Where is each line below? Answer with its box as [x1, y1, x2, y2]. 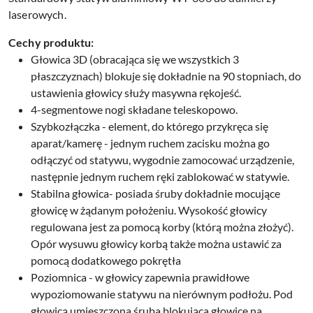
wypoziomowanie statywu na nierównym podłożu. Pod [31, 287, 293, 300]
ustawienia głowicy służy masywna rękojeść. [31, 86, 241, 99]
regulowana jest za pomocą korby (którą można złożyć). [31, 220, 293, 233]
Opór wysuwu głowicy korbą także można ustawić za [31, 237, 282, 250]
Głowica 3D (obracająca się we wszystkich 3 [31, 52, 239, 66]
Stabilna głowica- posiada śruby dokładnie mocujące [31, 187, 280, 200]
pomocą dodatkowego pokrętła [31, 254, 181, 267]
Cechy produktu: [8, 36, 94, 49]
